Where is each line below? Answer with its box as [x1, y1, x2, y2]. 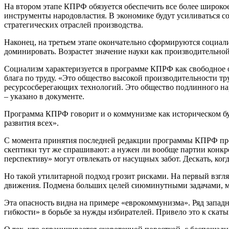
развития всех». [4, 118, 59, 127]
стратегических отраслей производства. [4, 20, 143, 29]
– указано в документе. [4, 91, 84, 101]
